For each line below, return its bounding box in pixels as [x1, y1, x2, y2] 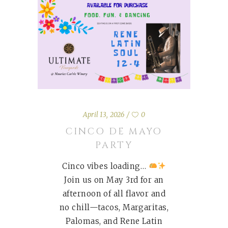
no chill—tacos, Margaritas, [59, 202, 169, 212]
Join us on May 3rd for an [64, 175, 164, 185]
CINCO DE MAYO [65, 125, 163, 138]
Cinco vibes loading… [62, 161, 149, 171]
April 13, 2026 [83, 110, 125, 119]
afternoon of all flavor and [62, 188, 166, 198]
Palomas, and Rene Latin [65, 216, 163, 226]
